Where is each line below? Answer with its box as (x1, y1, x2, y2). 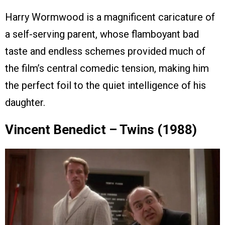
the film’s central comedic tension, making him (5, 62, 209, 75)
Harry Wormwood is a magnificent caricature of (5, 11, 215, 24)
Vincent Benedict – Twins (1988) (5, 122, 197, 138)
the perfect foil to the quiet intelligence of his (5, 79, 206, 92)
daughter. (5, 96, 45, 109)
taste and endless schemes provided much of (5, 45, 205, 58)
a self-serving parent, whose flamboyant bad (5, 28, 199, 41)
